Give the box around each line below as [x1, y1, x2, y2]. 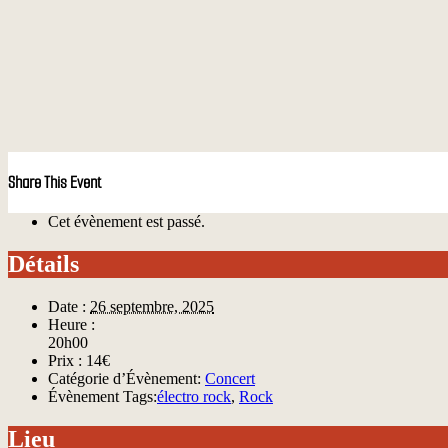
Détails [8, 250, 79, 277]
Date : [48, 297, 86, 315]
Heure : [48, 315, 95, 333]
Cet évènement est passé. [48, 212, 205, 230]
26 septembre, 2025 [90, 297, 214, 315]
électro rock [157, 387, 231, 405]
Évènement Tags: [48, 387, 157, 405]
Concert [205, 369, 255, 387]
